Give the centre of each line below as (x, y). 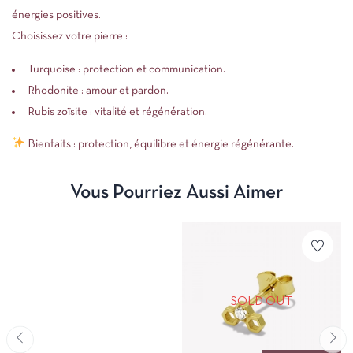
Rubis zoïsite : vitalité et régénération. (117, 112)
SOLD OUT (262, 301)
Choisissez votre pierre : (70, 36)
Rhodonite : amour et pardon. (98, 91)
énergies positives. (56, 15)
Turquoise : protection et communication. (126, 69)
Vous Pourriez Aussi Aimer (176, 192)
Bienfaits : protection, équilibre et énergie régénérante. (160, 144)
